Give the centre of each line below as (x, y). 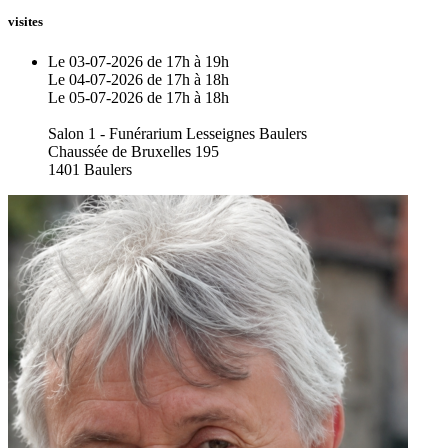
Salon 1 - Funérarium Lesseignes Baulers (177, 133)
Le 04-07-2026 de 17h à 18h (138, 79)
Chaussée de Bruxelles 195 (133, 151)
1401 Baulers (90, 169)
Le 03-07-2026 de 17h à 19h (138, 61)
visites (25, 22)
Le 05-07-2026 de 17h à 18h (138, 97)
